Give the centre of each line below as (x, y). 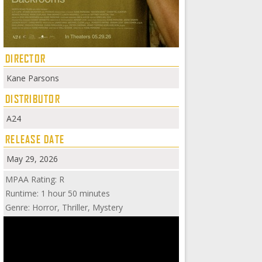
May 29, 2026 (32, 159)
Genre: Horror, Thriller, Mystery (64, 207)
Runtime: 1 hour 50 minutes (58, 193)
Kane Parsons (33, 78)
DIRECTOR (26, 58)
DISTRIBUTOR (33, 99)
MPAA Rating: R (35, 179)
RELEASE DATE (35, 139)
